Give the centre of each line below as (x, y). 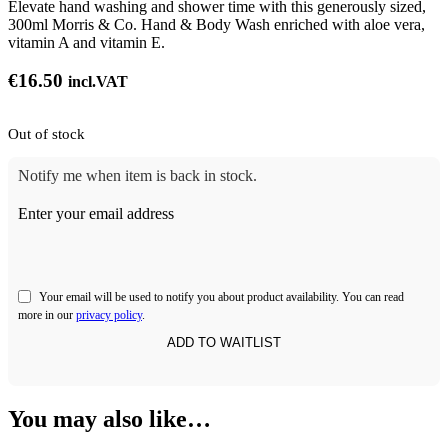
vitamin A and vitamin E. (86, 42)
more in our (47, 315)
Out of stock (46, 133)
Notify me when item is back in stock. (137, 176)
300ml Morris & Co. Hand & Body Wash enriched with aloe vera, (216, 24)
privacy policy (109, 315)
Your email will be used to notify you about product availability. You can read (221, 297)
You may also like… (109, 419)
